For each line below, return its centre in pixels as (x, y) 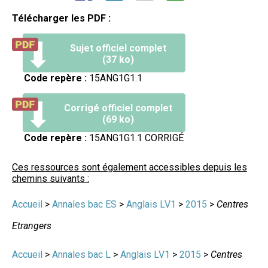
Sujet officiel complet (118, 48)
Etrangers (32, 226)
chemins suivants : (51, 178)
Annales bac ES (84, 204)
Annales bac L (81, 254)
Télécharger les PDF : (61, 18)
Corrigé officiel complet (118, 108)
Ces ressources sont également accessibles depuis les (130, 167)
